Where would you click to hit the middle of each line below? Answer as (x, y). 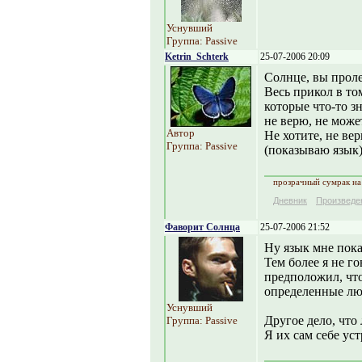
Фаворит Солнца (202, 227)
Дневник (290, 200)
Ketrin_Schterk (197, 57)
